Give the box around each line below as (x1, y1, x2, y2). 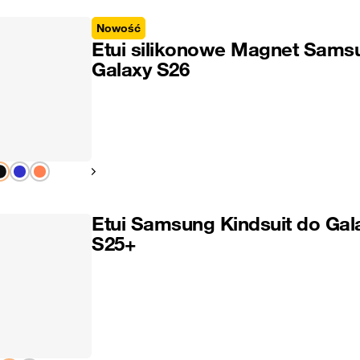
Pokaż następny (87, 165, 161, 178)
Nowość (96, 21, 141, 35)
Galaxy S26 (92, 57, 189, 81)
